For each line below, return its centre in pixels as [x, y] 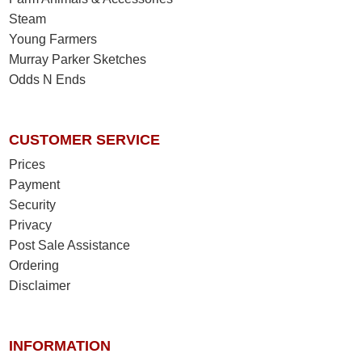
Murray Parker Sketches [78, 60]
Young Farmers [53, 40]
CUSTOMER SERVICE [85, 140]
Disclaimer [40, 286]
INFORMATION [60, 346]
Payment [35, 185]
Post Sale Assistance [70, 246]
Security [33, 205]
